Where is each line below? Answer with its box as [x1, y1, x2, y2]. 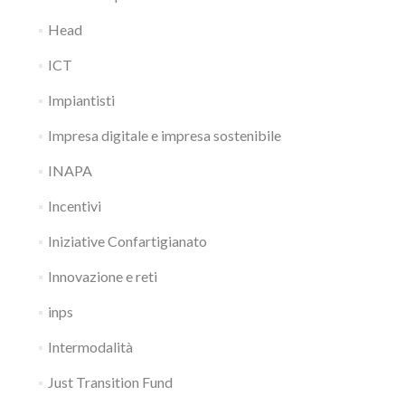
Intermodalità [47, 338, 133, 355]
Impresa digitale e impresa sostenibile [47, 127, 281, 144]
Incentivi [47, 197, 101, 214]
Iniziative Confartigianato [47, 232, 207, 250]
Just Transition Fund [47, 373, 173, 391]
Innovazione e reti [47, 268, 157, 285]
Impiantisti [47, 91, 115, 108]
